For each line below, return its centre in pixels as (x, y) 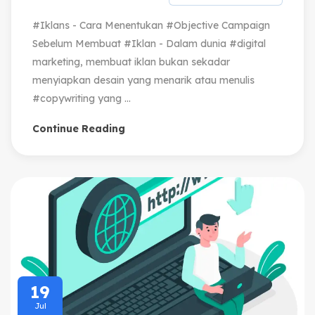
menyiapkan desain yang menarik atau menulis (143, 80)
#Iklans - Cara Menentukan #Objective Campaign (151, 25)
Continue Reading (79, 129)
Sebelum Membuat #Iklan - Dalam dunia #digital (149, 44)
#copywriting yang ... (82, 98)
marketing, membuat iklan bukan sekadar (131, 62)
